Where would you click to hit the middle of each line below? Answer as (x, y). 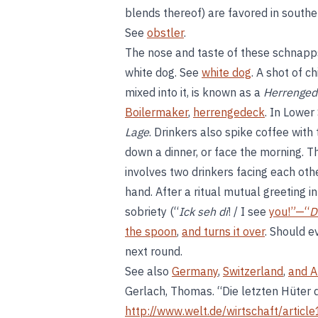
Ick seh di (203, 212)
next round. (154, 251)
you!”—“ (289, 212)
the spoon (151, 231)
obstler (165, 33)
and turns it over (223, 231)
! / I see (248, 212)
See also (148, 271)
